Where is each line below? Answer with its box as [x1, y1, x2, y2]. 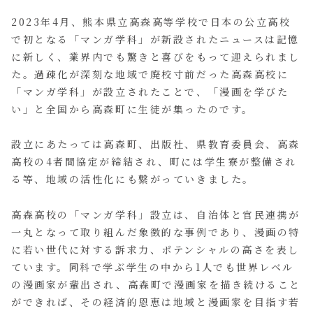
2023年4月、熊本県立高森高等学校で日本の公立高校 [11, 15, 291, 29]
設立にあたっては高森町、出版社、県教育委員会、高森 [11, 137, 300, 152]
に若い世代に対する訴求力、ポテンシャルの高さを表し [11, 242, 300, 256]
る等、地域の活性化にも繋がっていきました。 [11, 172, 254, 187]
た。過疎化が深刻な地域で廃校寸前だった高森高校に [11, 67, 289, 82]
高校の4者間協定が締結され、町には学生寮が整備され [11, 154, 297, 169]
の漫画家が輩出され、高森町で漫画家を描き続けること [11, 277, 301, 291]
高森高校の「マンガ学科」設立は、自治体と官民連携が [11, 207, 300, 221]
